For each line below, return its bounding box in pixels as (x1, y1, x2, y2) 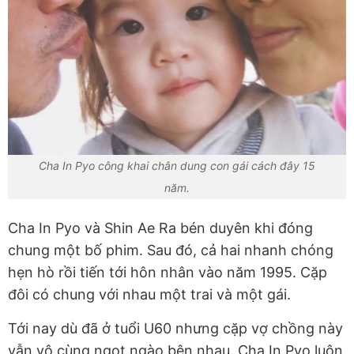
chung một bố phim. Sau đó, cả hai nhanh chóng (8, 242, 333, 259)
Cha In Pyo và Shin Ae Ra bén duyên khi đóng (8, 220, 313, 237)
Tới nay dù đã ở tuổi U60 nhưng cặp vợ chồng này (8, 320, 343, 337)
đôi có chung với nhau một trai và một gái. (8, 286, 295, 303)
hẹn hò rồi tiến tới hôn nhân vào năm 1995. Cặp (8, 264, 327, 281)
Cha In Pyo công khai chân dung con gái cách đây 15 (39, 159, 315, 173)
